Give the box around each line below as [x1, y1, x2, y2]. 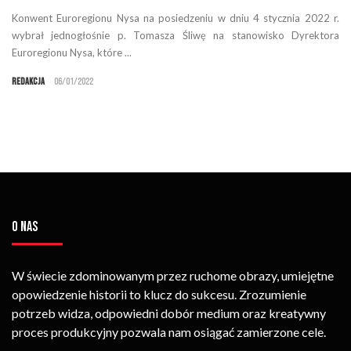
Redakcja [12, 75, 45, 88]
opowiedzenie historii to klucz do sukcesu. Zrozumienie [12, 286, 306, 302]
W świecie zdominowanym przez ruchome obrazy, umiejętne [12, 267, 334, 283]
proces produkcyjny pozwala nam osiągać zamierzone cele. [12, 324, 326, 339]
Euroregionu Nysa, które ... [12, 45, 132, 59]
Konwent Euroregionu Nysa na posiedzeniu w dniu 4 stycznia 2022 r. [12, 11, 339, 24]
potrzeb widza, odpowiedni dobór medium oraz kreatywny [12, 305, 326, 320]
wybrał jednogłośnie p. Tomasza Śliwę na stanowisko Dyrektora [12, 28, 339, 42]
